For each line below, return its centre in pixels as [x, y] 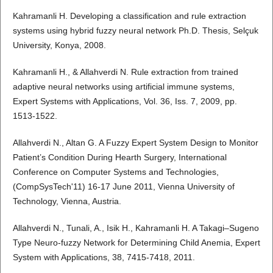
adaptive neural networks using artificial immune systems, [123, 87]
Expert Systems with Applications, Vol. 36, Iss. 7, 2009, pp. [125, 101]
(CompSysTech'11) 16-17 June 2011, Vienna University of [123, 187]
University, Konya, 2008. [59, 45]
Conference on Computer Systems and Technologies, [115, 172]
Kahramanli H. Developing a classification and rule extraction [129, 16]
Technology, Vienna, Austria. [67, 201]
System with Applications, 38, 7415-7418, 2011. [104, 257]
